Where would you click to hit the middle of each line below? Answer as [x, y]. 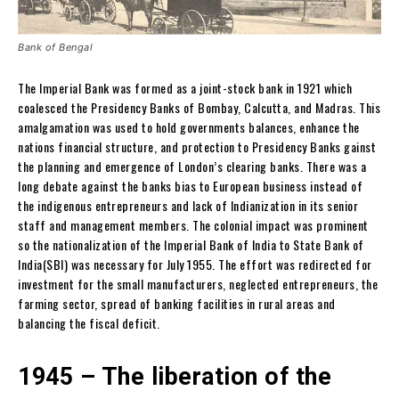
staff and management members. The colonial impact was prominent [193, 225]
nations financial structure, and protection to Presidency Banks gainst [197, 147]
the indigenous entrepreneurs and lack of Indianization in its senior [188, 206]
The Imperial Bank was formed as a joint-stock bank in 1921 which [185, 88]
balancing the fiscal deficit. [89, 323]
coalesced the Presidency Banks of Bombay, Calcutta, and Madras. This [199, 108]
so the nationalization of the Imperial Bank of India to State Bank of [191, 245]
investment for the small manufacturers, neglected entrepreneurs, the [198, 284]
